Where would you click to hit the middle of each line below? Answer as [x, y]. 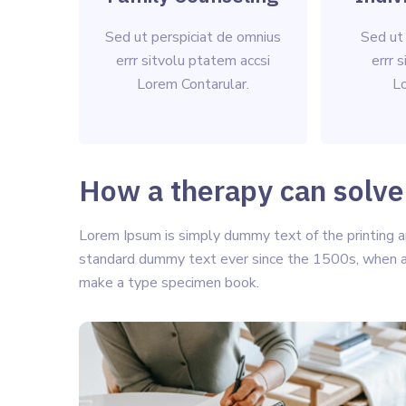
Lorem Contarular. [193, 84]
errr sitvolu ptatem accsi [193, 61]
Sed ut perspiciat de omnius [193, 37]
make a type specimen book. [169, 283]
